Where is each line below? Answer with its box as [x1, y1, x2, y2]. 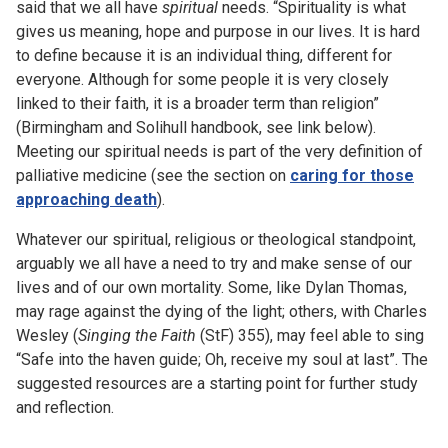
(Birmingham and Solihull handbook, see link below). [16, 118, 376, 137]
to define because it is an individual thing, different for [16, 46, 392, 65]
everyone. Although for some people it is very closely [16, 70, 389, 89]
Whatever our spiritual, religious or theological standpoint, [16, 230, 416, 249]
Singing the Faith [78, 326, 196, 345]
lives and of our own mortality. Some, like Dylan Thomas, [16, 278, 407, 297]
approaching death [16, 190, 157, 209]
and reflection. [16, 398, 114, 417]
